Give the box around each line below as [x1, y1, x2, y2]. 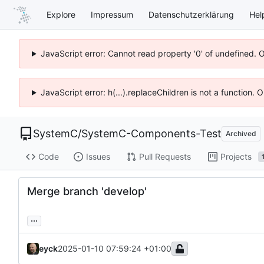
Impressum [91, 9, 133, 19]
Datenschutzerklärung [148, 9, 234, 19]
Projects [220, 151, 252, 162]
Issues [85, 151, 110, 162]
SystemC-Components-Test [81, 127, 222, 140]
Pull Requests [138, 151, 191, 162]
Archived [226, 129, 256, 138]
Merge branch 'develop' [27, 184, 147, 197]
